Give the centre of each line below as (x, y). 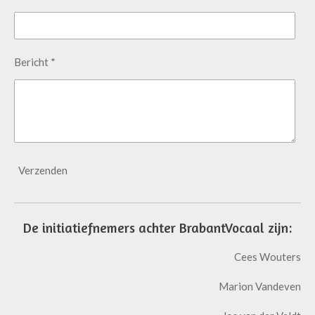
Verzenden (43, 170)
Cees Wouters (268, 257)
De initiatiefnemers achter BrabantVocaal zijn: (157, 228)
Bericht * (35, 62)
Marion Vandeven (260, 287)
